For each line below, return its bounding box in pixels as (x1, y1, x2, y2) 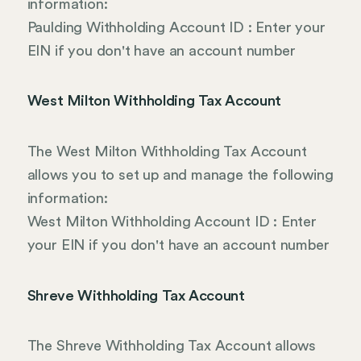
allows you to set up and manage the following (27, 167, 334, 182)
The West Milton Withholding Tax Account (27, 143, 307, 159)
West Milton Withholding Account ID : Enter (27, 214, 317, 229)
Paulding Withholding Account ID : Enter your (27, 19, 326, 35)
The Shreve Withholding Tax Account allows (27, 338, 317, 354)
